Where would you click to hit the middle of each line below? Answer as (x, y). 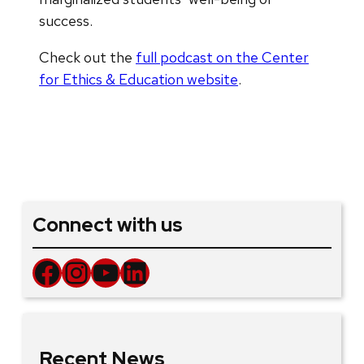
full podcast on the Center (222, 57)
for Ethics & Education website (139, 79)
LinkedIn (128, 272)
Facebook (39, 272)
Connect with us (108, 224)
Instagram (74, 272)
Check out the (87, 57)
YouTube (98, 272)
